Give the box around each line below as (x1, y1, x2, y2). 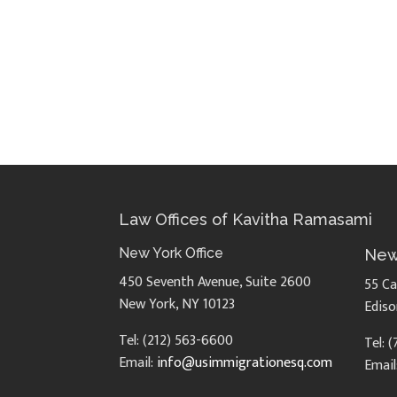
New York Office (119, 245, 224, 262)
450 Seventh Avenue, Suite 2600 (119, 270, 312, 295)
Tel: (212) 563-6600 (119, 329, 234, 354)
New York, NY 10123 (119, 292, 236, 317)
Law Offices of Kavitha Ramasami (119, 210, 373, 230)
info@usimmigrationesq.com (157, 351, 333, 376)
